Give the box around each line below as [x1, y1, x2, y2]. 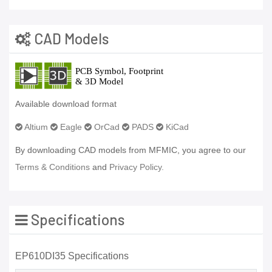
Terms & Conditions [15, 162, 90, 172]
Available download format [15, 99, 117, 109]
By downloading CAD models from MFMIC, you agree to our [15, 145, 246, 155]
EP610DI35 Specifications [15, 251, 129, 262]
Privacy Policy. [109, 162, 164, 172]
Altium [22, 122, 48, 132]
